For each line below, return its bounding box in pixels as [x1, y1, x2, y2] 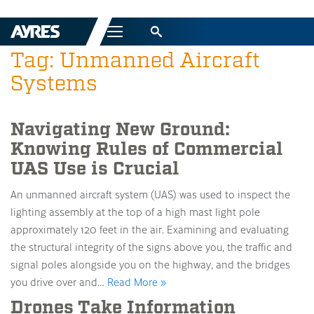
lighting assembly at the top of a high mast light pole [11, 205, 260, 219]
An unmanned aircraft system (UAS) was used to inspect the [11, 187, 290, 201]
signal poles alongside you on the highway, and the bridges [11, 257, 290, 271]
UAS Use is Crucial [11, 157, 179, 181]
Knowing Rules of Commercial [11, 137, 283, 161]
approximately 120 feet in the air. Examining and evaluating [11, 222, 289, 236]
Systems [11, 71, 97, 97]
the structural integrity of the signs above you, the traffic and [11, 240, 292, 254]
